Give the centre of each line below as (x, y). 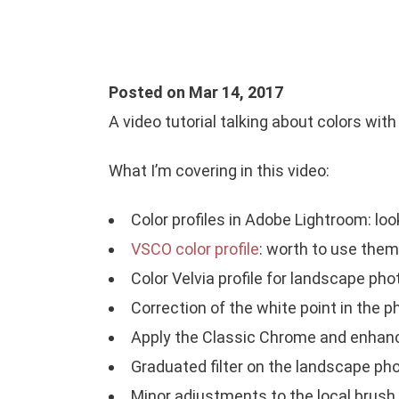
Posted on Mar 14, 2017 (196, 92)
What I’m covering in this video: (219, 171)
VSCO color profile (195, 249)
